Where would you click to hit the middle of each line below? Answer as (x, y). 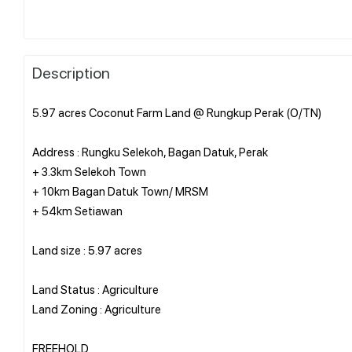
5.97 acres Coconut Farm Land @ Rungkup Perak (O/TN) (177, 112)
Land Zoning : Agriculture (97, 308)
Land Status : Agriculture (95, 289)
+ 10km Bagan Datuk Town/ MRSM (120, 191)
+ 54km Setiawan (77, 210)
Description (71, 72)
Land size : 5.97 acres (87, 249)
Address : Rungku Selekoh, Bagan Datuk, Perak (150, 151)
